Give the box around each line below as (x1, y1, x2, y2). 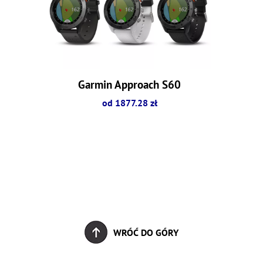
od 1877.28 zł (102, 97, 157, 109)
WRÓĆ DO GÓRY (113, 226, 178, 238)
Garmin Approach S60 (78, 77, 181, 92)
